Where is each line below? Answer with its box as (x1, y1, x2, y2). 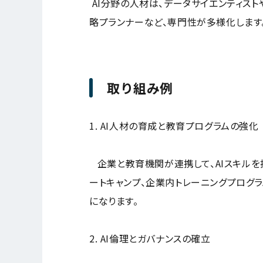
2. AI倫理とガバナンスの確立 (89, 231, 211, 245)
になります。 (89, 193, 139, 208)
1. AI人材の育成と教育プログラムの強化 (89, 118, 259, 133)
